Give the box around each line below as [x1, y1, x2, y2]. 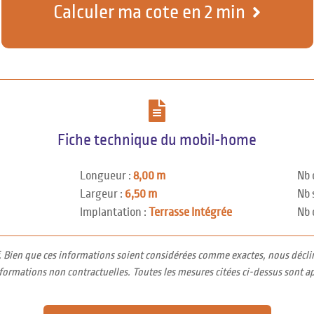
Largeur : [79, 188, 125, 200]
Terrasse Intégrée [148, 206, 232, 219]
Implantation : [79, 206, 149, 219]
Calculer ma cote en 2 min [53, 2, 245, 22]
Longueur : [79, 170, 133, 182]
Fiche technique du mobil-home [57, 132, 257, 149]
